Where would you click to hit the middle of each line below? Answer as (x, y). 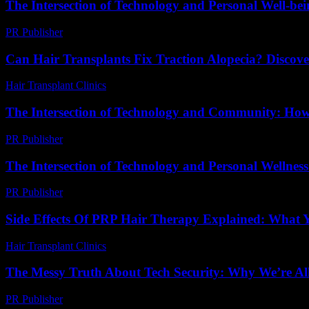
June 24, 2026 (143, 246)
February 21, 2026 (109, 32)
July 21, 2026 (142, 86)
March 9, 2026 (101, 299)
